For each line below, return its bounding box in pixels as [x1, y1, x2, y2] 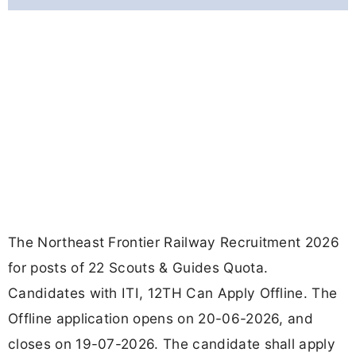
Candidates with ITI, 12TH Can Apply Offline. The [8, 284, 338, 302]
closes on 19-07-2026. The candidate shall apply [8, 335, 336, 353]
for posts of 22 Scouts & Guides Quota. [8, 259, 269, 277]
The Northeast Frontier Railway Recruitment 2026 [8, 234, 340, 251]
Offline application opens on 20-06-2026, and [8, 310, 314, 327]
